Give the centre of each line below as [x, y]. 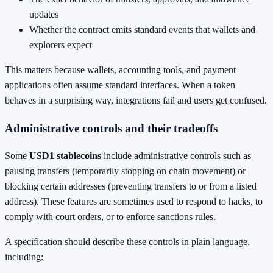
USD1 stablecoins [65, 156]
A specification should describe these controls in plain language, [127, 242]
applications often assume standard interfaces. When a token [120, 85]
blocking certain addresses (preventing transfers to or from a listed [131, 186]
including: [24, 257]
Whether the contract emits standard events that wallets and [142, 30]
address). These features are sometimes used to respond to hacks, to [134, 202]
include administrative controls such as [176, 156]
